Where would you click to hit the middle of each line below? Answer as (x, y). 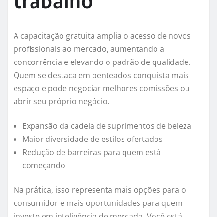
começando (44, 165)
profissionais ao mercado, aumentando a (89, 49)
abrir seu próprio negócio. (62, 101)
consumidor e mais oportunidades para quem (98, 203)
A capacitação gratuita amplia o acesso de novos (102, 36)
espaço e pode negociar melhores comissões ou (102, 88)
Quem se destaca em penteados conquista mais (101, 75)
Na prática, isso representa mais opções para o (100, 190)
